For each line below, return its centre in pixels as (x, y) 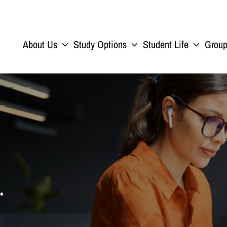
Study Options (100, 44)
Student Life (166, 44)
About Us (40, 44)
